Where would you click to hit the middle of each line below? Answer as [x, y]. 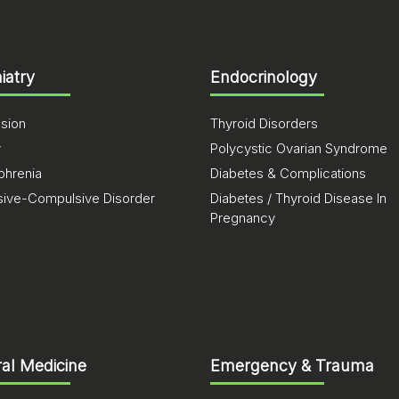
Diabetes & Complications [288, 173]
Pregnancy [243, 218]
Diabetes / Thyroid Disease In [298, 198]
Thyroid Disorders [264, 123]
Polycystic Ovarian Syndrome [299, 148]
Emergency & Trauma [292, 366]
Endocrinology [264, 77]
